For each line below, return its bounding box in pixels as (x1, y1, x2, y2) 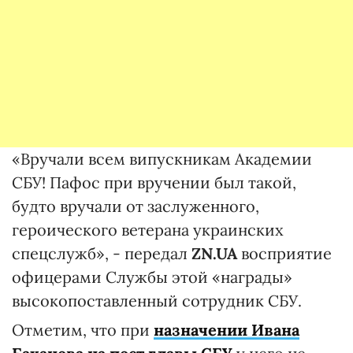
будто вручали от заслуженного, (12, 196, 259, 217)
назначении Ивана (154, 320, 299, 340)
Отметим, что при (12, 320, 154, 340)
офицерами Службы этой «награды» (12, 267, 292, 288)
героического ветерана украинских (12, 220, 284, 240)
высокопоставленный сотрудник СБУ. (12, 291, 302, 311)
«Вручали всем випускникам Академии (12, 149, 312, 169)
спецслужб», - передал (12, 243, 191, 264)
